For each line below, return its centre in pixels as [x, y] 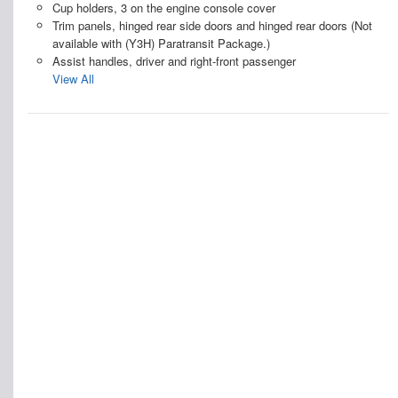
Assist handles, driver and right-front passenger [174, 61]
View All [73, 79]
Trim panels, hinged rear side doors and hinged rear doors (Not [212, 26]
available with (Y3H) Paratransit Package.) [161, 44]
